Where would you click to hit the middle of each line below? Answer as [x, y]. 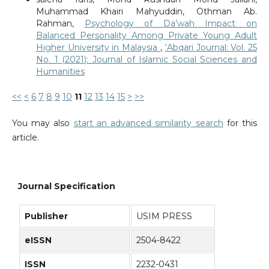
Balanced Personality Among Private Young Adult [147, 36]
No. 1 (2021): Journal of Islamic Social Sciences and [147, 60]
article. [25, 138]
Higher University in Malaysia [98, 48]
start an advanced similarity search [148, 123]
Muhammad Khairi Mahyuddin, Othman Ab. [147, 12]
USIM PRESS [164, 216]
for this [240, 123]
